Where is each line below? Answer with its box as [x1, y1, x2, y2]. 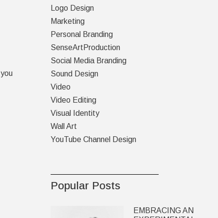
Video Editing [50, 96, 96, 104]
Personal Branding [50, 30, 113, 38]
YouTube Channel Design [50, 135, 136, 144]
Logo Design [50, 4, 94, 12]
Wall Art [50, 122, 77, 130]
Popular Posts [50, 180, 120, 192]
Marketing [50, 17, 85, 25]
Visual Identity [50, 109, 99, 117]
